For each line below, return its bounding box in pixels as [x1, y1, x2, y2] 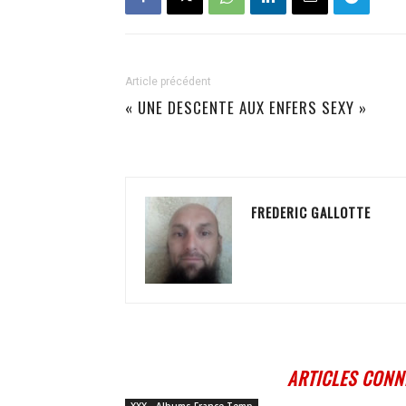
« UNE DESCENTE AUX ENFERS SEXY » [125, 96, 367, 119]
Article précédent [125, 75, 211, 88]
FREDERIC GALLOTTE [251, 202, 371, 222]
